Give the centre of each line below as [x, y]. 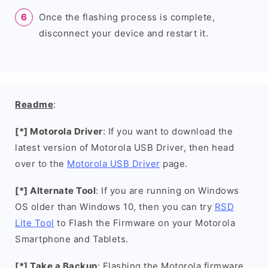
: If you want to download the [167, 131]
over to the [41, 164]
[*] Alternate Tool [55, 191]
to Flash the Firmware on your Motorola [144, 223]
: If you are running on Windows [167, 191]
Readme [34, 104]
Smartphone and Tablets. [72, 239]
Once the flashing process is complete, [127, 17]
